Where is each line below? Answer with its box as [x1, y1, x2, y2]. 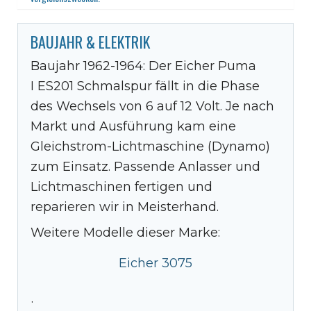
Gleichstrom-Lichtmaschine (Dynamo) [31, 138, 270, 154]
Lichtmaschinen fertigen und [31, 178, 212, 194]
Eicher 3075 [119, 255, 192, 271]
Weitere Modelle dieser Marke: [31, 224, 220, 240]
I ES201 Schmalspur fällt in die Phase [31, 78, 260, 94]
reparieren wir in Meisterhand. [31, 199, 219, 215]
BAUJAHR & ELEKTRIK [31, 30, 150, 53]
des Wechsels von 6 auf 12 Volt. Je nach [31, 98, 274, 114]
